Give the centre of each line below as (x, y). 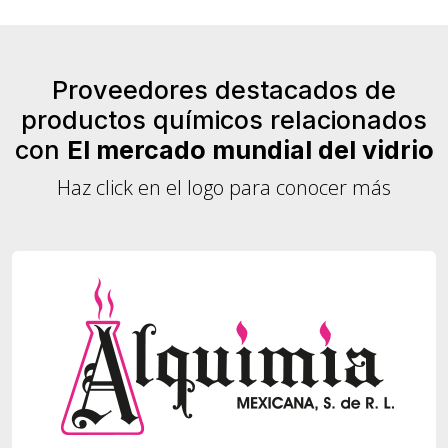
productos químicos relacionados (224, 119)
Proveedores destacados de (224, 89)
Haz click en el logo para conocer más (224, 187)
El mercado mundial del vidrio (250, 149)
